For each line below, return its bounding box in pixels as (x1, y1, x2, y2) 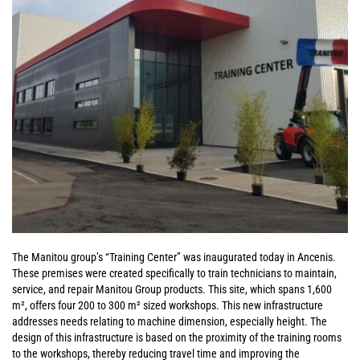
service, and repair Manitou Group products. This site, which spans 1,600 (12, 283, 332, 296)
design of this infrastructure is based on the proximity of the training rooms (12, 331, 342, 344)
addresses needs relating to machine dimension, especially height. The (12, 315, 327, 328)
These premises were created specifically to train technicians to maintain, (12, 267, 337, 280)
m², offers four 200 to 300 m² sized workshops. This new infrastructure (12, 299, 323, 312)
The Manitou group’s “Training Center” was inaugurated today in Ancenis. (12, 251, 336, 264)
